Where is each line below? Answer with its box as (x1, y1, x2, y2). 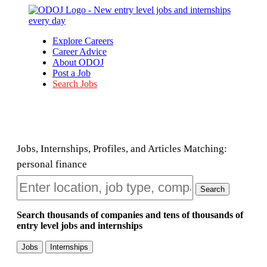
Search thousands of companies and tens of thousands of (17, 210, 243, 220)
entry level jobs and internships (17, 221, 142, 231)
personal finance (17, 159, 87, 170)
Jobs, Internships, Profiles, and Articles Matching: (17, 143, 227, 154)
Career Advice (52, 46, 107, 57)
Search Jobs (52, 79, 97, 89)
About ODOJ (52, 57, 104, 67)
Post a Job (52, 68, 91, 78)
